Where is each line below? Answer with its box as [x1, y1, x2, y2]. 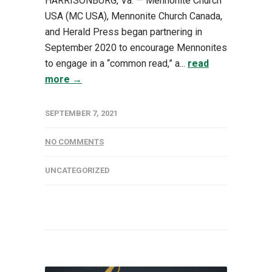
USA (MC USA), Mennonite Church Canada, [45, 10, 222, 22]
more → [45, 73, 82, 85]
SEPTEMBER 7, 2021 [45, 108, 118, 118]
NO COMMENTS [45, 137, 104, 146]
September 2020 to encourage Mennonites [45, 41, 227, 53]
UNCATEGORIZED [45, 165, 110, 175]
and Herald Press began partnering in [45, 25, 202, 38]
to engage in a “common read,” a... [45, 57, 188, 69]
